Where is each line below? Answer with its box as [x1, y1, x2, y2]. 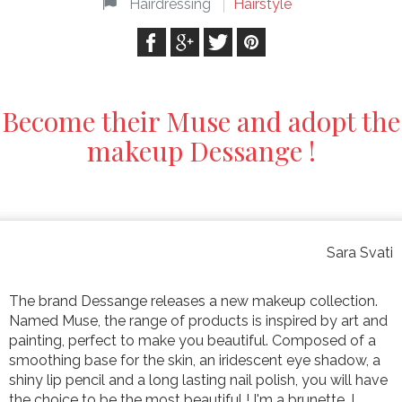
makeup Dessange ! [86, 133, 316, 170]
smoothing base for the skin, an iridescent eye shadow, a [9, 352, 380, 370]
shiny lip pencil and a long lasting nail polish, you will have [9, 371, 388, 389]
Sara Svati [327, 244, 393, 262]
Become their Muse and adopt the [2, 103, 400, 140]
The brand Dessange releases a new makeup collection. [9, 293, 378, 310]
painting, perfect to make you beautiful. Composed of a [9, 332, 376, 350]
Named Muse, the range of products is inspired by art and [9, 312, 388, 330]
